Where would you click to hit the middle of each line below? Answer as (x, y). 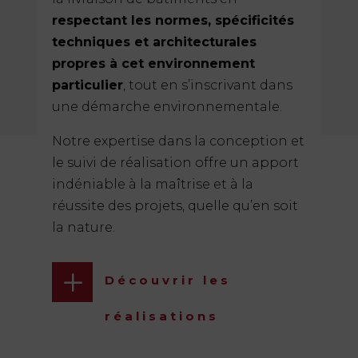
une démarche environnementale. (167, 107)
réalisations (161, 316)
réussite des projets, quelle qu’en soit (175, 206)
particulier (87, 86)
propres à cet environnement (153, 64)
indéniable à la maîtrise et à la (152, 185)
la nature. (83, 228)
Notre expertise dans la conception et (178, 141)
